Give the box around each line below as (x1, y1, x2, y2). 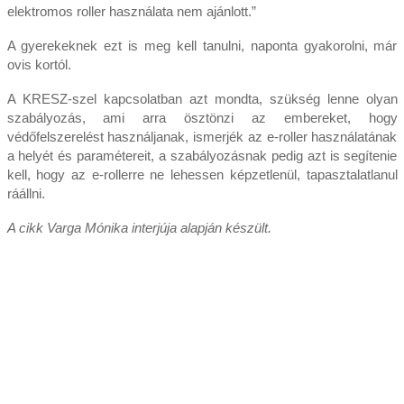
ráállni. (6, 185, 45, 201)
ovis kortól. (6, 56, 71, 72)
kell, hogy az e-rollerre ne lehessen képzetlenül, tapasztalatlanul (6, 166, 398, 182)
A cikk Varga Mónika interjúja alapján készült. (6, 219, 271, 235)
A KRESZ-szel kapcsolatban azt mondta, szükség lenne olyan (6, 90, 398, 106)
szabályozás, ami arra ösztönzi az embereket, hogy (6, 109, 398, 125)
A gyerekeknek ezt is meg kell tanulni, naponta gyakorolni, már (6, 37, 398, 53)
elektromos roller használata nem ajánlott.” (6, 3, 256, 19)
